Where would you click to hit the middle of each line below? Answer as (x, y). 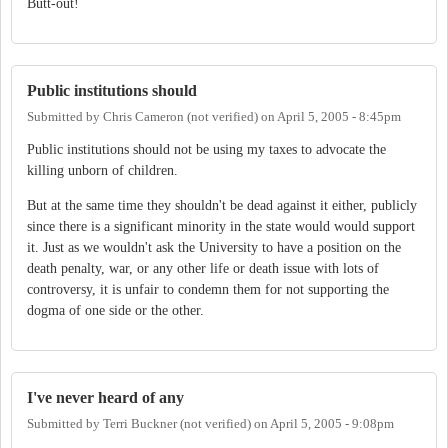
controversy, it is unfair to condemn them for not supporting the (208, 290)
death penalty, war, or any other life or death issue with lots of (203, 269)
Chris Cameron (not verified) (180, 116)
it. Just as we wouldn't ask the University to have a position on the (214, 248)
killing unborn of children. (102, 171)
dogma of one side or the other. (115, 311)
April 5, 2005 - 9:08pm (332, 423)
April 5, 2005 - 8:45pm (339, 116)
